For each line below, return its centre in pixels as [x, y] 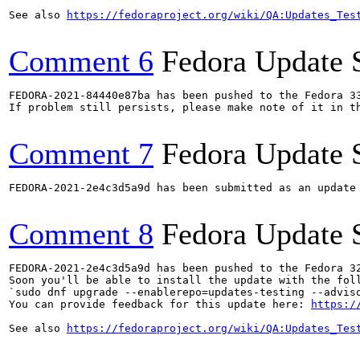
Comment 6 [81, 61]
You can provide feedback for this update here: [160, 304]
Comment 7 [81, 153]
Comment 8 [81, 234]
